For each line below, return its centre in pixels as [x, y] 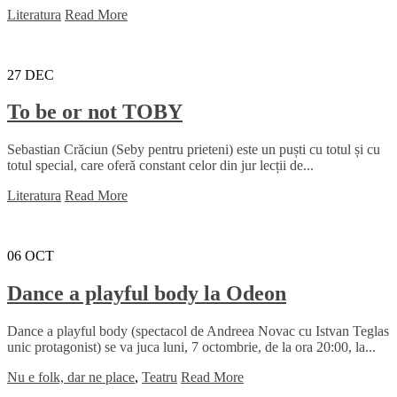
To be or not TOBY [95, 112]
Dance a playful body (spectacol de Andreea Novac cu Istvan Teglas [198, 331]
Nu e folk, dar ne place [71, 378]
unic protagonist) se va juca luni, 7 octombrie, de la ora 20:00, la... [191, 347]
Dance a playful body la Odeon [147, 294]
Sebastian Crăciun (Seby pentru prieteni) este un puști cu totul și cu [194, 150]
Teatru [160, 378]
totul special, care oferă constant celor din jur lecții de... [160, 166]
